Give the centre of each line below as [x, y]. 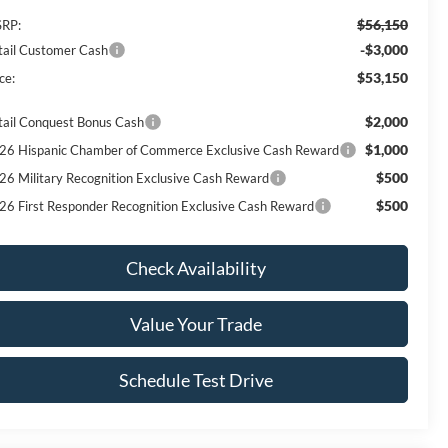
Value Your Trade [195, 323]
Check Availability [195, 267]
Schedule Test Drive [195, 379]
